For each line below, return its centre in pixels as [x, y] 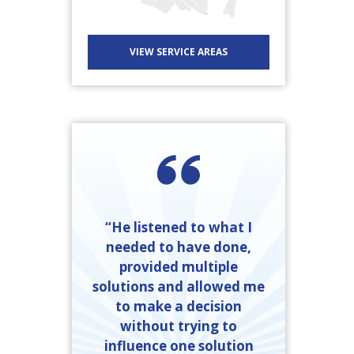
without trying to [179, 326]
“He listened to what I [179, 227]
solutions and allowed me [179, 286]
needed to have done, [179, 247]
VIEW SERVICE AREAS [179, 51]
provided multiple [179, 266]
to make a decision [179, 306]
